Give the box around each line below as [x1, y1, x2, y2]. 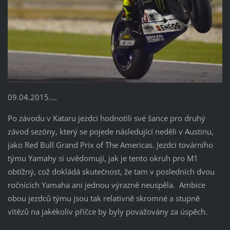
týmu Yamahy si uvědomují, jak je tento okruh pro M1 [7, 153, 198, 164]
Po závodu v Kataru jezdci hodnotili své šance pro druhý [7, 113, 205, 124]
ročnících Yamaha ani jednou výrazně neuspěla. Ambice [7, 180, 205, 190]
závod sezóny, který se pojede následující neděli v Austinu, [7, 126, 214, 137]
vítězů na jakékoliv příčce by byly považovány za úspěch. [7, 206, 207, 217]
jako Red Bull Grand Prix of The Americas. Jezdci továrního [7, 140, 213, 150]
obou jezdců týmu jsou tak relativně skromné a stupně [7, 193, 200, 204]
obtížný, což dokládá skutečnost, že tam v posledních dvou [7, 166, 215, 177]
